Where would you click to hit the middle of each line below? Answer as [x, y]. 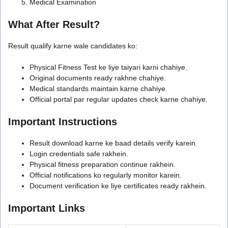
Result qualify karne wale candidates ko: [73, 46]
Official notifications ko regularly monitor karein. [106, 175]
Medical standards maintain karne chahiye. [98, 88]
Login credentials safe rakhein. [79, 153]
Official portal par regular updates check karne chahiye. [119, 99]
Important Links [47, 208]
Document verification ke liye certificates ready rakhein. [118, 186]
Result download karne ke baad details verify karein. [113, 143]
